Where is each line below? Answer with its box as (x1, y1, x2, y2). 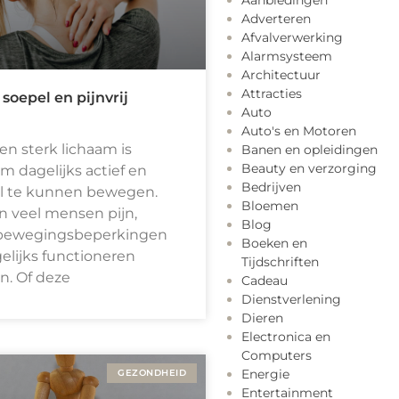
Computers (241, 347, 312, 364)
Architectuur (241, 67, 321, 84)
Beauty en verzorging (241, 160, 377, 177)
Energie (241, 366, 289, 383)
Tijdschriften (241, 254, 319, 271)
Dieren (241, 310, 283, 327)
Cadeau (241, 273, 288, 289)
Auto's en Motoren (241, 123, 356, 140)
